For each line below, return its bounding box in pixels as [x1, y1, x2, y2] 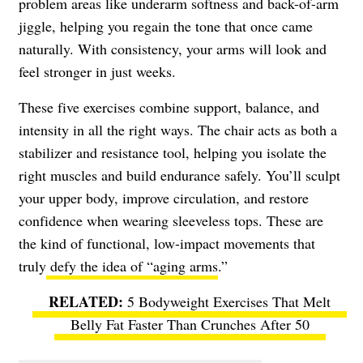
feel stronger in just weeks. [19, 61, 176, 81]
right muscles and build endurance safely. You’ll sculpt [19, 164, 340, 185]
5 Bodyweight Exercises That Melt [127, 291, 331, 311]
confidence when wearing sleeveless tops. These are [19, 210, 323, 230]
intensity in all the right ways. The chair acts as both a [19, 119, 337, 139]
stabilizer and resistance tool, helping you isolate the [19, 142, 327, 162]
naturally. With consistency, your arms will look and [19, 38, 327, 58]
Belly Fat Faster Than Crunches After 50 [70, 314, 310, 334]
